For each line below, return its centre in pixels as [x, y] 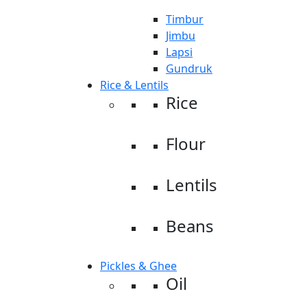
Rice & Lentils [134, 85]
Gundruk [189, 69]
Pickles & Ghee [138, 266]
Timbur [185, 19]
